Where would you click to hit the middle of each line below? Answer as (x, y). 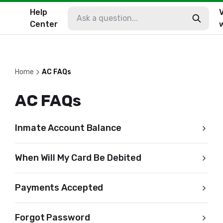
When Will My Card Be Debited (78, 158)
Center (44, 24)
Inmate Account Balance (68, 128)
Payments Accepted (59, 188)
